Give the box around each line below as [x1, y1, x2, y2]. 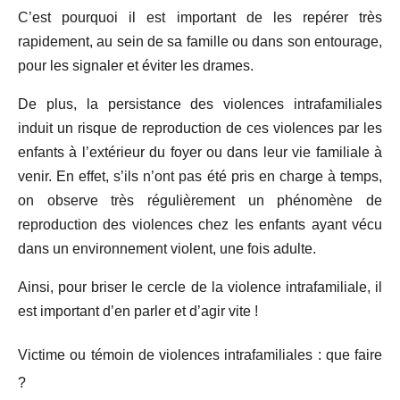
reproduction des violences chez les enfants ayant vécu [18, 217, 382, 233]
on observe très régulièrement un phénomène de [18, 193, 382, 209]
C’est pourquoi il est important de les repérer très [18, 10, 382, 26]
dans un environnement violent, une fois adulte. [18, 241, 320, 257]
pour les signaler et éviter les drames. [18, 58, 257, 74]
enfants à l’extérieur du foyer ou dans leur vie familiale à [18, 145, 382, 161]
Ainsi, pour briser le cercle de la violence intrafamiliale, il [18, 279, 382, 296]
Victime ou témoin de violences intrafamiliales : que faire [18, 347, 382, 363]
